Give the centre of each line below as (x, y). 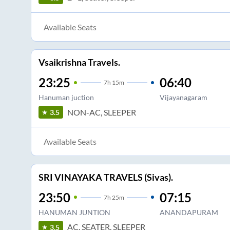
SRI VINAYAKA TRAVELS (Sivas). (106, 177)
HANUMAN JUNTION (74, 212)
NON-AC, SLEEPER (101, 112)
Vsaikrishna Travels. (79, 62)
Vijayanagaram (183, 98)
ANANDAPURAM (189, 212)
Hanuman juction (66, 98)
